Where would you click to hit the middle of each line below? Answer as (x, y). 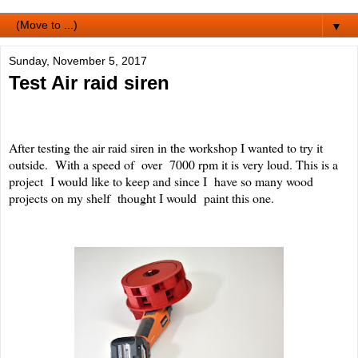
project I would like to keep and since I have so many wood (161, 181)
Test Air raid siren (89, 83)
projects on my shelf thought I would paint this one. (147, 198)
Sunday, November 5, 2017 (78, 61)
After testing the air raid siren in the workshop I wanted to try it (166, 148)
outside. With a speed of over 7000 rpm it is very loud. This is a (173, 165)
